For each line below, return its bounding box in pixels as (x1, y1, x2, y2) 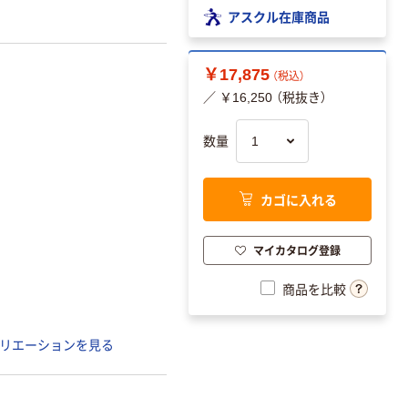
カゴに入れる (260, 189, 337, 209)
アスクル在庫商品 (228, 6, 330, 25)
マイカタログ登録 (252, 241, 341, 258)
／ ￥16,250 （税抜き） (203, 90, 327, 106)
